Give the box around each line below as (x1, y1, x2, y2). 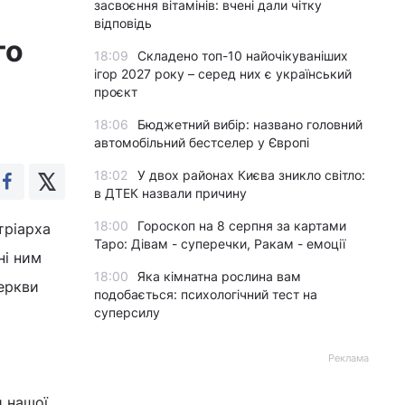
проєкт (94, 84, 137, 99)
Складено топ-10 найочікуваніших (137, 48, 348, 63)
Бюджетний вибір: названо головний (137, 117, 363, 132)
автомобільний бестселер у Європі (94, 135, 309, 150)
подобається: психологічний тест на (94, 287, 317, 302)
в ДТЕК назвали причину (94, 185, 247, 201)
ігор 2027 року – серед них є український (94, 66, 352, 81)
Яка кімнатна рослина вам (137, 268, 301, 284)
